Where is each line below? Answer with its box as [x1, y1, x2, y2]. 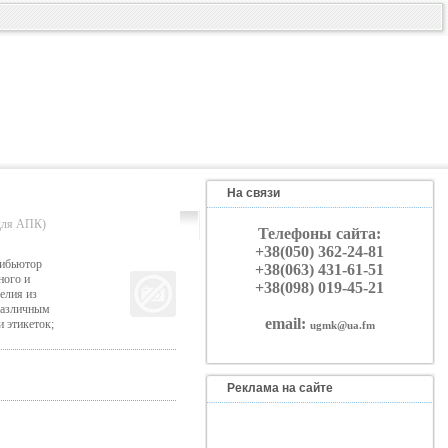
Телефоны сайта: [258, 225, 381, 242]
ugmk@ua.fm [309, 319, 375, 331]
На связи [226, 186, 280, 200]
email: [264, 315, 310, 332]
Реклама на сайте [226, 381, 333, 395]
